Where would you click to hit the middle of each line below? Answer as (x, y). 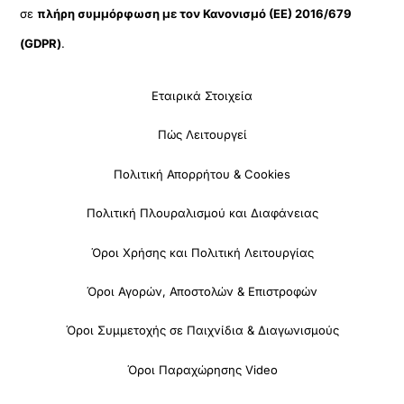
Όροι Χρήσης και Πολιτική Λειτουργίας (202, 252)
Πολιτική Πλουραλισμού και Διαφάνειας (202, 213)
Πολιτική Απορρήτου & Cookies (202, 174)
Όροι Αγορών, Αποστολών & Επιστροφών (202, 291)
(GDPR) (41, 44)
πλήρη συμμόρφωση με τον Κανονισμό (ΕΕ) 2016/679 (195, 14)
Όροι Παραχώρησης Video (202, 369)
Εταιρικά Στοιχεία (202, 96)
